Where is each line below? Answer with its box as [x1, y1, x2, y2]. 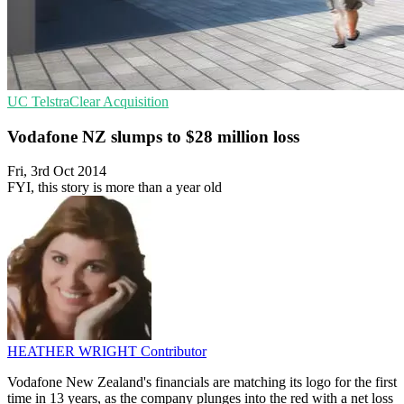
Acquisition [103, 94, 169, 109]
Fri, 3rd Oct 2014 [7, 163, 106, 179]
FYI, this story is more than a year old [7, 179, 222, 196]
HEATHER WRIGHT [7, 344, 141, 360]
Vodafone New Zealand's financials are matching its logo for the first [7, 374, 397, 390]
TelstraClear [32, 94, 103, 109]
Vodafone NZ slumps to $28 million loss [7, 126, 299, 146]
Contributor [141, 344, 207, 360]
